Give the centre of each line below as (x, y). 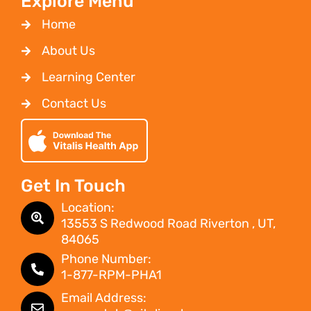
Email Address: (104, 297)
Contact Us (74, 103)
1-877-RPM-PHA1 (111, 275)
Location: (88, 207)
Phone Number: (106, 259)
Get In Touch (73, 185)
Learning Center (88, 77)
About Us (68, 50)
